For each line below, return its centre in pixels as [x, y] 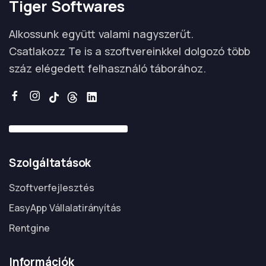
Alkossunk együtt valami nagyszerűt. [101, 34]
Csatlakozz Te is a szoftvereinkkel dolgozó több [129, 51]
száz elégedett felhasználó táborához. [107, 69]
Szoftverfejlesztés [52, 188]
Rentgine [29, 228]
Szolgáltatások [50, 163]
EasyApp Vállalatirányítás [65, 208]
